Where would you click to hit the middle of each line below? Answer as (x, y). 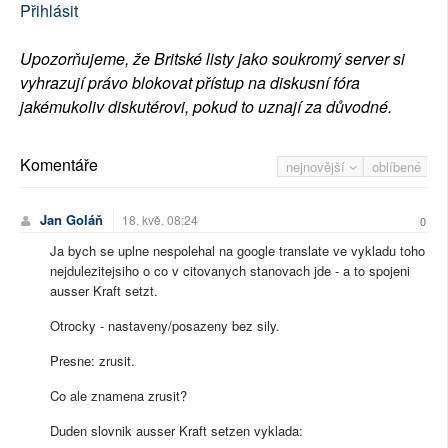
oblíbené (396, 167)
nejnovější (317, 167)
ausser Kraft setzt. (104, 291)
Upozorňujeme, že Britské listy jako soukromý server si (212, 59)
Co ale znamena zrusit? (118, 396)
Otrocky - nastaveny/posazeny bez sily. (167, 326)
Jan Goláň (71, 220)
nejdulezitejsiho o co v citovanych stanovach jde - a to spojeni (230, 271)
